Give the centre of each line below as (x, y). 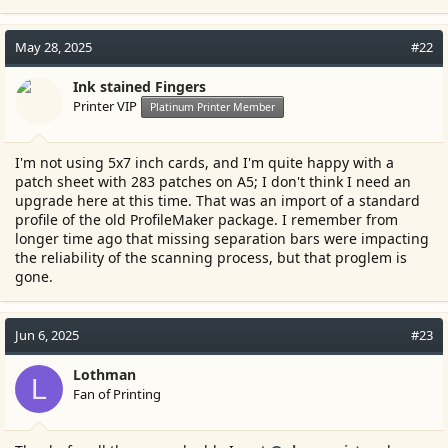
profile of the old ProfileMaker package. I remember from (206, 219)
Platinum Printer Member (212, 107)
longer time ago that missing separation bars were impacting (222, 238)
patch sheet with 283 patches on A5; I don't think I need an (213, 181)
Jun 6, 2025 (47, 335)
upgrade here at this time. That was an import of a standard (217, 200)
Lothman (104, 374)
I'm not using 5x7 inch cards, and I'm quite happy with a (204, 162)
